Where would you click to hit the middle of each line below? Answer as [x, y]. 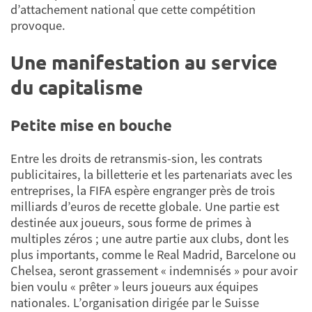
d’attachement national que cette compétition [133, 10]
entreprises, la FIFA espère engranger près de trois [143, 190]
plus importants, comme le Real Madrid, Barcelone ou [153, 254]
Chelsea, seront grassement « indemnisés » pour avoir [154, 270]
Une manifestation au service [144, 62]
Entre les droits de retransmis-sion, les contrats [136, 158]
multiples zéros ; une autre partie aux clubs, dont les [150, 238]
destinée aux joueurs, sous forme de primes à [131, 222]
